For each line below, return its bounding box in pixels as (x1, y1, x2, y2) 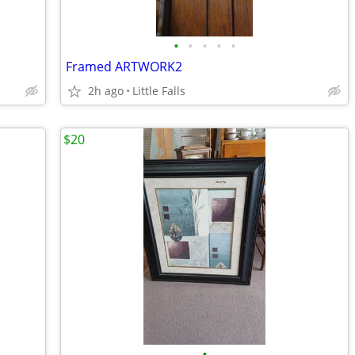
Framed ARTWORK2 (66, 58, 182, 75)
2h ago (88, 83, 124, 98)
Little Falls (132, 83, 185, 98)
